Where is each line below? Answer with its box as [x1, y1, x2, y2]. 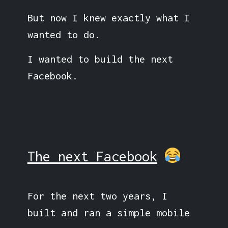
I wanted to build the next [27, 52, 173, 65]
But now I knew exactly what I [27, 11, 190, 23]
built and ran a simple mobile [27, 206, 190, 218]
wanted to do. [27, 28, 100, 40]
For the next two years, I [27, 189, 167, 202]
